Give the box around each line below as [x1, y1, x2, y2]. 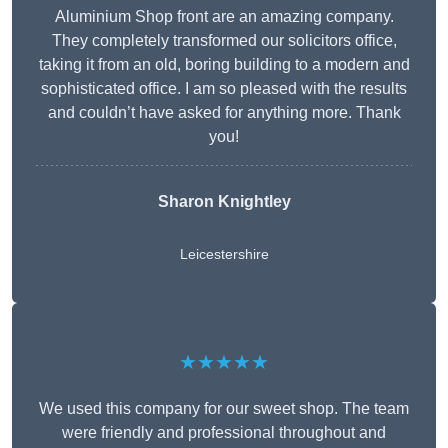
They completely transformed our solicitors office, [51, 32, 397, 50]
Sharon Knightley [157, 193, 291, 211]
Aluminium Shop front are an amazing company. [54, 8, 394, 26]
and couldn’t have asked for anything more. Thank [47, 104, 401, 122]
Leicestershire [179, 246, 269, 263]
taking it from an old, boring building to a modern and [38, 56, 410, 74]
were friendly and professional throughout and [62, 424, 386, 442]
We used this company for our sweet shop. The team [39, 400, 409, 418]
